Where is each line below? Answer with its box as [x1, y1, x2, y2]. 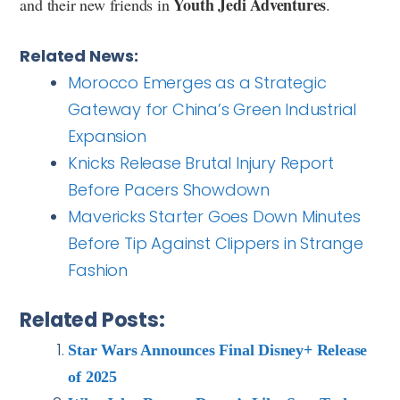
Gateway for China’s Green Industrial [68, 97, 357, 121]
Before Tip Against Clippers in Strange [68, 231, 363, 254]
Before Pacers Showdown [68, 178, 270, 201]
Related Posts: [20, 304, 165, 334]
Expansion [68, 124, 146, 147]
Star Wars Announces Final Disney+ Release [68, 340, 368, 359]
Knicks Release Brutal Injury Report [68, 151, 334, 174]
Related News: [20, 44, 138, 67]
